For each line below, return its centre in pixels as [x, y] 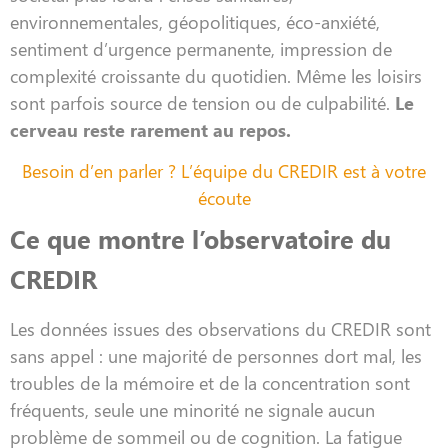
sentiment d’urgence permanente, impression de [201, 49]
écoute [224, 198]
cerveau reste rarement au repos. [150, 130]
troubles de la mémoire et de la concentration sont [210, 383]
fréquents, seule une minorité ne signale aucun [192, 410]
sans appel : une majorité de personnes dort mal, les [216, 356]
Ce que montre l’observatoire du [200, 239]
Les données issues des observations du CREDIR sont [220, 329]
